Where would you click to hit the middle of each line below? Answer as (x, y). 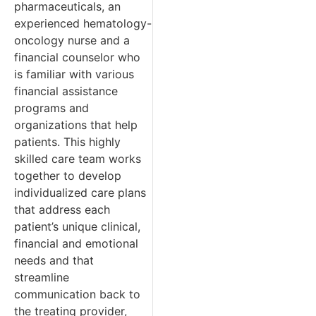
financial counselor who (77, 57)
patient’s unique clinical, (77, 226)
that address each (62, 209)
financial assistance (66, 91)
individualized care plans (80, 192)
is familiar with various (74, 74)
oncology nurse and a (72, 40)
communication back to (77, 294)
